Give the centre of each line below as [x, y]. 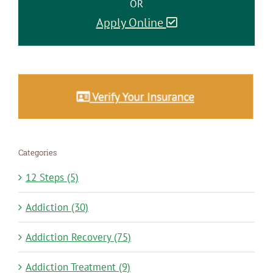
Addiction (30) [57, 207]
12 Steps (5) [52, 177]
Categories [37, 152]
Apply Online [131, 22]
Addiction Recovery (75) [78, 237]
